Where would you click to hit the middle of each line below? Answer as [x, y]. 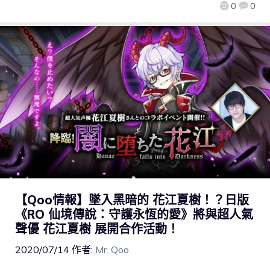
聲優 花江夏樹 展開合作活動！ [97, 228]
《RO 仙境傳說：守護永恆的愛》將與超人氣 [134, 214]
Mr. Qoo [112, 249]
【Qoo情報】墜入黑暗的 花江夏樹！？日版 [132, 199]
